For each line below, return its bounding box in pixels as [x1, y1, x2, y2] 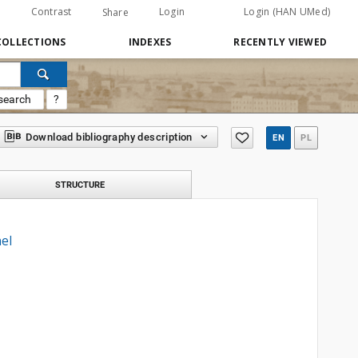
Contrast [30, 5, 72, 18]
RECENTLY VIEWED [233, 35, 327, 49]
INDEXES [128, 35, 172, 49]
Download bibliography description [25, 131, 193, 143]
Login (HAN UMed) [244, 5, 330, 18]
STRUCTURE [55, 179, 105, 190]
